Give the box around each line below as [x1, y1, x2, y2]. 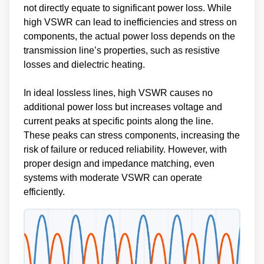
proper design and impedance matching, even [24, 158, 214, 169]
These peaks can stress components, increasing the [24, 130, 240, 140]
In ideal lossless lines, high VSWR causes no [24, 87, 213, 98]
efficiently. [24, 186, 65, 197]
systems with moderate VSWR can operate [24, 172, 202, 183]
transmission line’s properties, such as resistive [24, 45, 220, 55]
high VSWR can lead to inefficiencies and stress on [24, 16, 237, 27]
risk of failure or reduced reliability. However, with [24, 144, 227, 154]
